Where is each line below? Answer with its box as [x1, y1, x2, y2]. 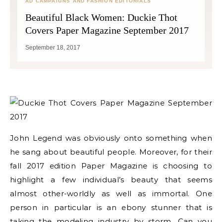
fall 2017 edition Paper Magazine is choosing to [10, 161, 212, 170]
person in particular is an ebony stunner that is [10, 203, 212, 212]
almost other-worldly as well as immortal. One [10, 189, 212, 198]
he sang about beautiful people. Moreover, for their [10, 147, 212, 157]
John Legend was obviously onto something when [10, 133, 212, 143]
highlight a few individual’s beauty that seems [10, 175, 212, 184]
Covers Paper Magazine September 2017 [25, 25, 189, 36]
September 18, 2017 [25, 44, 80, 51]
